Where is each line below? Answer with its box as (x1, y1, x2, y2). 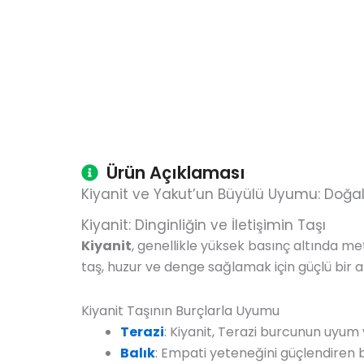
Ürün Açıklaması (106, 160, 246, 184)
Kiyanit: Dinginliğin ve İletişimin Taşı (81, 214, 326, 235)
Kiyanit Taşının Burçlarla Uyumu (81, 301, 279, 320)
